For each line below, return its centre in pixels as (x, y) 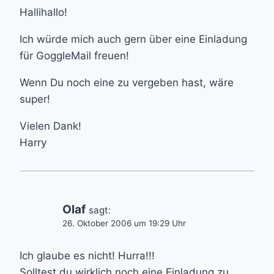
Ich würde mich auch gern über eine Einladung (133, 39)
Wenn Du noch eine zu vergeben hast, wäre (127, 82)
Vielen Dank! (50, 126)
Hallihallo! (43, 12)
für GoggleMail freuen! (74, 55)
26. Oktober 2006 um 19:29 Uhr (124, 223)
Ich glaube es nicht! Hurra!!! (87, 255)
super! (35, 99)
